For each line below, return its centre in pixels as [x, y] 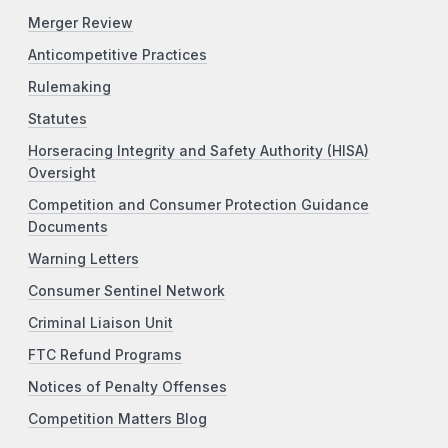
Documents [68, 226]
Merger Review [80, 22]
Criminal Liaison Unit [100, 322]
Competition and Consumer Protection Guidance [198, 204]
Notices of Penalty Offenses [127, 386]
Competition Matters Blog [117, 418]
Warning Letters [83, 258]
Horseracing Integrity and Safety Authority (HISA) [198, 150]
